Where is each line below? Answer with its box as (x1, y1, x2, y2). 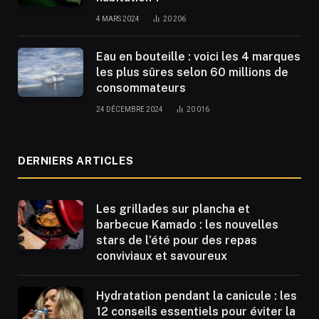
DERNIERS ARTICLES (18, 154, 134, 167)
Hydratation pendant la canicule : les (96, 288, 297, 303)
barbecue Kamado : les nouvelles (96, 217, 278, 231)
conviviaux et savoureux (96, 249, 227, 263)
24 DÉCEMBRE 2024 (96, 105, 163, 113)
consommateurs (96, 80, 186, 95)
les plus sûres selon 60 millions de (96, 65, 288, 79)
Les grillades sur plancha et (96, 202, 250, 216)
